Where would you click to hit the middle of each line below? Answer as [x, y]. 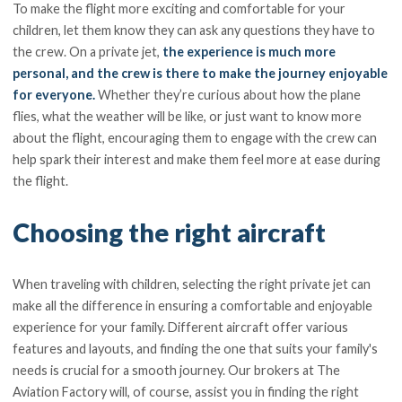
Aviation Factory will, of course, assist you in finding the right [186, 392]
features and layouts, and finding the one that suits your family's [196, 349]
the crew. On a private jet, [88, 51]
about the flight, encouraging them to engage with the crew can [195, 137]
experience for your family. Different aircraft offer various [181, 328]
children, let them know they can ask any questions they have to [194, 30]
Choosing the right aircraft [170, 233]
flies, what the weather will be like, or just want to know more [188, 116]
